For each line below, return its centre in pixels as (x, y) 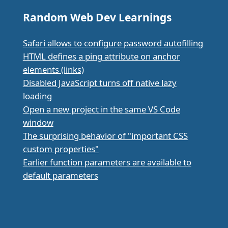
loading (37, 96)
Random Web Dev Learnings (97, 17)
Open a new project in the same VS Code (101, 109)
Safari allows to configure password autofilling (113, 43)
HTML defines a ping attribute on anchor (101, 56)
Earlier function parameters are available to (107, 162)
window (38, 122)
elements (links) (53, 69)
